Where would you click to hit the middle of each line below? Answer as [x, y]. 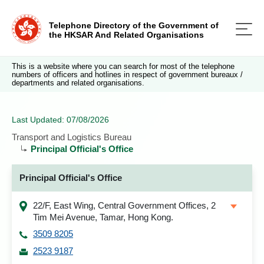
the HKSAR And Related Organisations [126, 35]
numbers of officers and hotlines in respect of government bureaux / [127, 75]
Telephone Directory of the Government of [134, 25]
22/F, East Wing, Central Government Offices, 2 [124, 205]
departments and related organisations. [78, 83]
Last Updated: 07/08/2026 [60, 120]
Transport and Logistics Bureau [72, 137]
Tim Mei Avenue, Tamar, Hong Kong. [103, 217]
